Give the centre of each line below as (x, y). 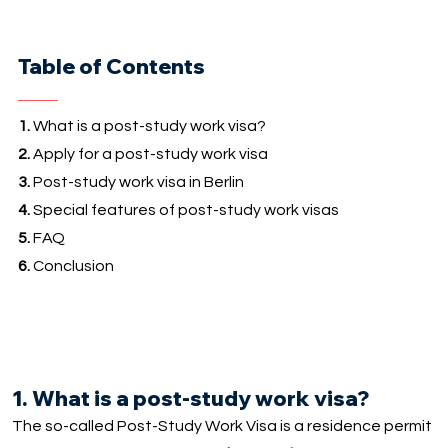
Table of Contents (111, 65)
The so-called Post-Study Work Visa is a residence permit (222, 425)
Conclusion (71, 266)
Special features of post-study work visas (184, 210)
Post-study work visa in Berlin (136, 182)
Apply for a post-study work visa (148, 154)
